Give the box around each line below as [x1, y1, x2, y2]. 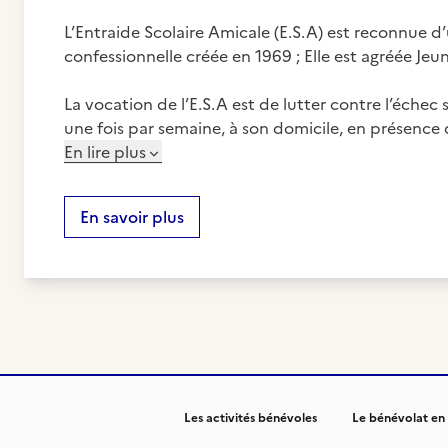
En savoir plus [80, 205, 184, 229]
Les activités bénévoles [184, 409, 317, 427]
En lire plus [64, 140, 146, 164]
